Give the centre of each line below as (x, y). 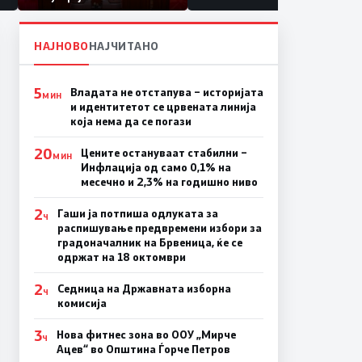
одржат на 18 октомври (121, 257)
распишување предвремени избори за (159, 227)
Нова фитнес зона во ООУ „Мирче (146, 334)
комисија (82, 303)
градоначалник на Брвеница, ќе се (149, 242)
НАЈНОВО (61, 45)
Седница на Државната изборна (144, 288)
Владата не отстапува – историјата (166, 92)
